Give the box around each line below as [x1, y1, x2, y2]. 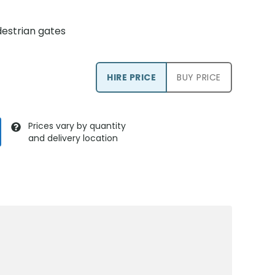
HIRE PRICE [107, 71, 157, 83]
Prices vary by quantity [28, 120, 126, 132]
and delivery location [28, 132, 118, 144]
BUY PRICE [177, 71, 221, 83]
